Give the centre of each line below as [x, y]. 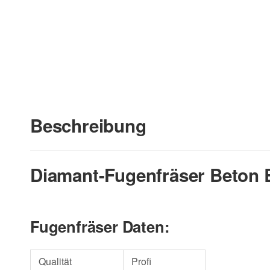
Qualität [55, 262]
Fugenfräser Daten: [100, 227]
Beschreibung [88, 125]
